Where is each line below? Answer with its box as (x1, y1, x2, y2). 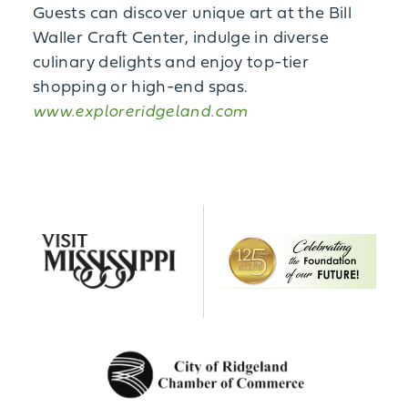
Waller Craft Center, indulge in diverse (33, 30, 330, 47)
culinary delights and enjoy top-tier (33, 55, 309, 72)
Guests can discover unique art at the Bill (33, 5, 352, 23)
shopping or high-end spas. (33, 79, 249, 97)
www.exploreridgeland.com (33, 104, 249, 121)
